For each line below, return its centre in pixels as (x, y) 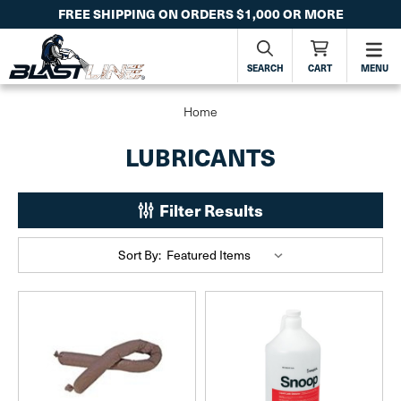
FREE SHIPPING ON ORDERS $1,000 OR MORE (200, 14)
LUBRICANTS (200, 157)
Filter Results (209, 210)
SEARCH (266, 68)
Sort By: (139, 255)
